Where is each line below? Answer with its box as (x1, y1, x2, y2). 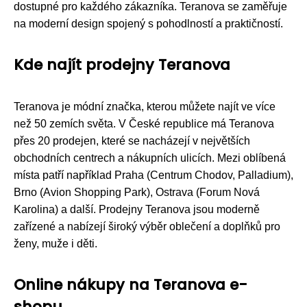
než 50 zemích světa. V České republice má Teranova (14, 117, 274, 130)
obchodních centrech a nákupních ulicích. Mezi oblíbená (14, 151, 286, 164)
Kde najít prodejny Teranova (14, 53, 230, 75)
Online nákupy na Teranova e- (14, 273, 247, 295)
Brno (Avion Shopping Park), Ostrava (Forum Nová (14, 186, 260, 198)
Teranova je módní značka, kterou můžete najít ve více (14, 100, 275, 112)
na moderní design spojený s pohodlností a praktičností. (14, 17, 283, 29)
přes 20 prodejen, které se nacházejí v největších (14, 134, 250, 147)
